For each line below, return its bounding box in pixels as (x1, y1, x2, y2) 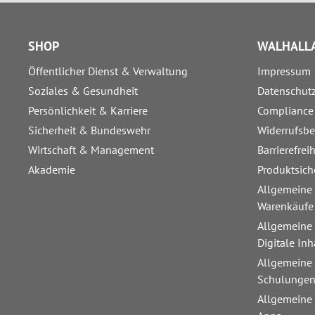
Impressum (257, 64, 311, 79)
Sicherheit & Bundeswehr (28, 123, 150, 138)
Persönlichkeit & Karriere (28, 103, 148, 118)
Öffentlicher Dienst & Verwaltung (28, 64, 188, 79)
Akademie (28, 162, 75, 177)
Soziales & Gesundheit (28, 84, 138, 98)
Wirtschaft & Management (28, 143, 154, 157)
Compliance (257, 103, 314, 118)
